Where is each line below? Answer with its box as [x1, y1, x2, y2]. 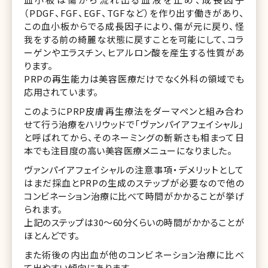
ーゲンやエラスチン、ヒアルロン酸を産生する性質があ [24, 45, 244, 59]
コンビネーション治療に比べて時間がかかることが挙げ [24, 189, 244, 202]
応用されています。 [24, 85, 99, 98]
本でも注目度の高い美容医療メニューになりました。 [24, 144, 232, 157]
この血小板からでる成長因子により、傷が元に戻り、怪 [24, 19, 244, 32]
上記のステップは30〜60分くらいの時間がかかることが [24, 215, 244, 229]
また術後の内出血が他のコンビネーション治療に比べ [24, 248, 244, 261]
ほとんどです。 [24, 229, 80, 242]
